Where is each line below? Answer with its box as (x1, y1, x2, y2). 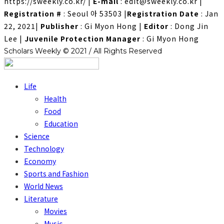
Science (24, 130, 49, 141)
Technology (24, 143, 64, 153)
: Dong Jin (168, 20, 208, 31)
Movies (44, 205, 67, 216)
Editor (144, 20, 168, 31)
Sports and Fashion (24, 168, 88, 178)
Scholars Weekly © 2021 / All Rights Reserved (4, 46, 162, 55)
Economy (24, 155, 56, 166)
